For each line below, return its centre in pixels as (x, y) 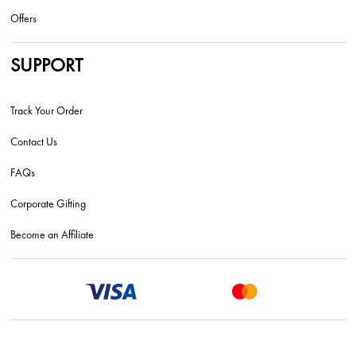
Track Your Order (47, 111)
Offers (24, 19)
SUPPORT (47, 65)
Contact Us (34, 142)
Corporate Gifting (48, 204)
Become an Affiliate (52, 235)
